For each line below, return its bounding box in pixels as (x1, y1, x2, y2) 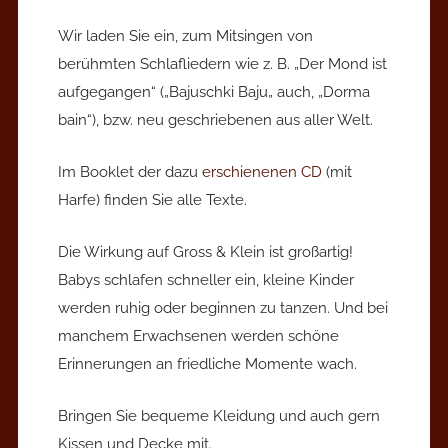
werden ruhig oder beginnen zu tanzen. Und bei (58, 298, 388, 317)
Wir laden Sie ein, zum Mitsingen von (58, 26, 313, 45)
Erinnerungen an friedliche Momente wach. (58, 354, 357, 373)
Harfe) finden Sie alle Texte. (58, 190, 247, 209)
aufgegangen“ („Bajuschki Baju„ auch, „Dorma (58, 82, 370, 101)
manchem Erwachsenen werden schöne (58, 326, 339, 345)
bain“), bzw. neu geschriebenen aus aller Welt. (58, 110, 373, 129)
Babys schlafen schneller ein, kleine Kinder (58, 270, 354, 289)
